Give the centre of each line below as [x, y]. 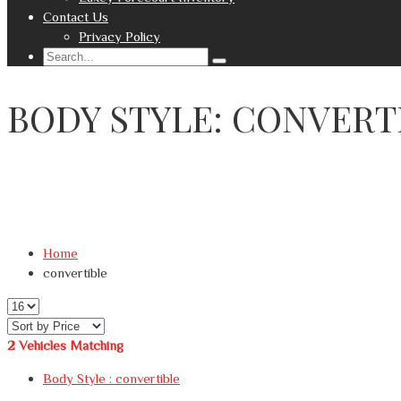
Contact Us [76, 17]
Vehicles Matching [71, 346]
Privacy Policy [119, 36]
